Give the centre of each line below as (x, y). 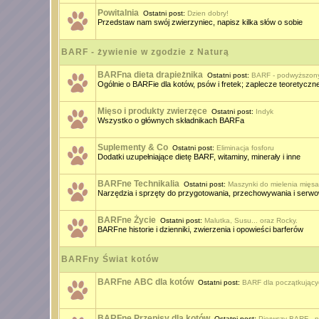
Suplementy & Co (132, 147)
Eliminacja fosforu (245, 148)
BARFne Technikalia (138, 184)
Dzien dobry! (208, 13)
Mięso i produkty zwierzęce (152, 111)
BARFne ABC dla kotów (145, 282)
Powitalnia (118, 13)
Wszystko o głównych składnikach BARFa (171, 120)
